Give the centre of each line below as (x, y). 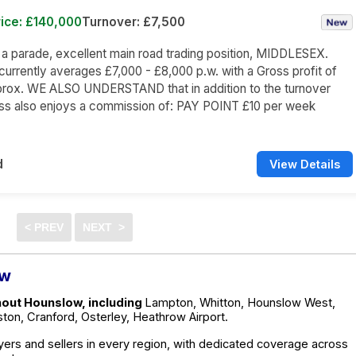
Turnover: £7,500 (133, 22)
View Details (305, 164)
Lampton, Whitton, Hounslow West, (240, 303)
